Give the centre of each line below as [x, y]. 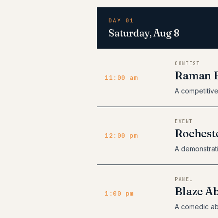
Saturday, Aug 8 [144, 33]
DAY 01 [121, 20]
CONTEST [188, 64]
